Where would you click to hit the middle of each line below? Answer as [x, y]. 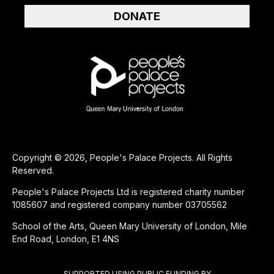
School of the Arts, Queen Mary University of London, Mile [130, 226]
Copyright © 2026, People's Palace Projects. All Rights [122, 158]
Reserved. [33, 171]
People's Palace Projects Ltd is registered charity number [128, 192]
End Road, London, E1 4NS [66, 239]
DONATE [137, 17]
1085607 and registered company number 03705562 [120, 205]
